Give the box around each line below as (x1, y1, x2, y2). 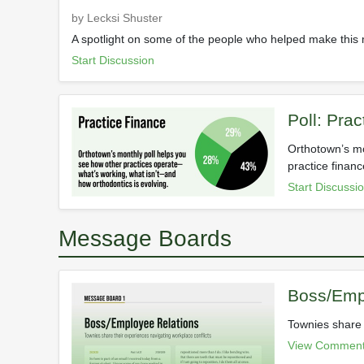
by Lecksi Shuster (71, 11, 162, 25)
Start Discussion (71, 54, 154, 67)
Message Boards (58, 226, 232, 252)
